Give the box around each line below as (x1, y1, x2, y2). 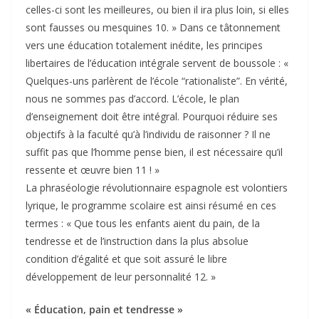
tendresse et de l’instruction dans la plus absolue (26, 234, 249, 249)
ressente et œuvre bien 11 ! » (26, 163, 159, 177)
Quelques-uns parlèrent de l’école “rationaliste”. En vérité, (26, 74, 288, 88)
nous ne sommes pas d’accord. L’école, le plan (26, 92, 239, 106)
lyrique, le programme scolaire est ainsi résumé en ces (26, 199, 276, 213)
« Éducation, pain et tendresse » (26, 303, 183, 317)
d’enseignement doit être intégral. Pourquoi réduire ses (26, 110, 278, 124)
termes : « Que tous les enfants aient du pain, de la (26, 216, 260, 231)
